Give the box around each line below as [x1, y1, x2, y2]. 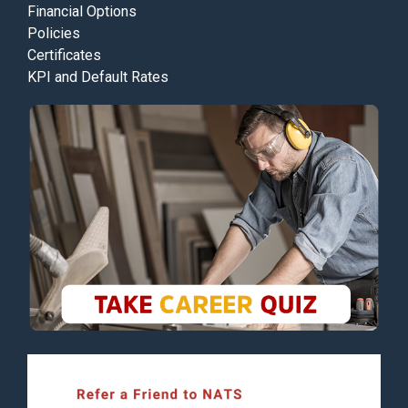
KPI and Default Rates [27, 68, 168, 87]
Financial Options [27, 3, 137, 21]
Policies [27, 25, 80, 43]
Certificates [27, 46, 101, 65]
